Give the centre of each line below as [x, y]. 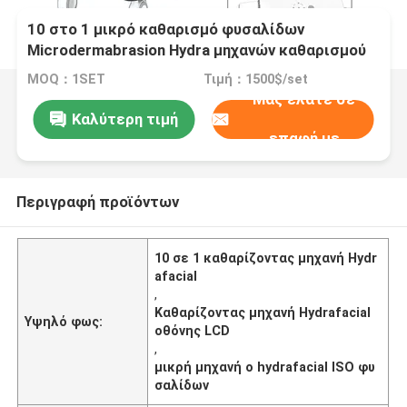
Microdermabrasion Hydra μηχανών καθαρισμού [197, 50]
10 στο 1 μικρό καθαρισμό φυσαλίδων [166, 30]
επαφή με [304, 139]
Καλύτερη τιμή [124, 119]
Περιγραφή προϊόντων [97, 201]
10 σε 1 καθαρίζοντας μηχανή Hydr [266, 258]
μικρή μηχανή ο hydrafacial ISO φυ [265, 367]
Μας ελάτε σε [304, 99]
